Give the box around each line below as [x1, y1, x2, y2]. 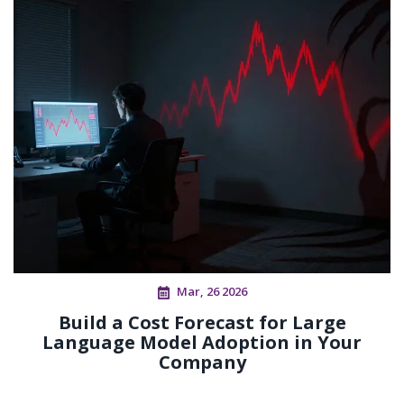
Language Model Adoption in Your [42, 330, 362, 355]
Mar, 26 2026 [176, 283, 247, 300]
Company [158, 350, 246, 375]
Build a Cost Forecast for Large [58, 310, 346, 335]
